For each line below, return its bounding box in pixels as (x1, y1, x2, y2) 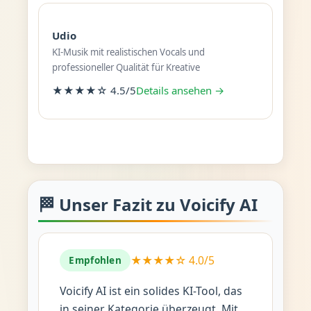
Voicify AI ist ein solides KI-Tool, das (59, 283, 242, 299)
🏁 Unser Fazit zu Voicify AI (37, 192, 258, 216)
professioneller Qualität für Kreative (51, 61, 200, 74)
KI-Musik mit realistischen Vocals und (51, 46, 205, 58)
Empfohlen (69, 254, 121, 267)
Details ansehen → (135, 83, 224, 97)
